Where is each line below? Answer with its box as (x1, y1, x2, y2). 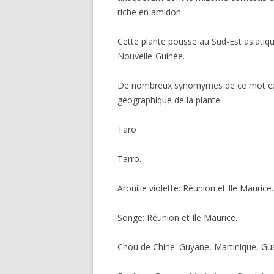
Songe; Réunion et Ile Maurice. (117, 212, 237, 223)
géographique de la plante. (117, 94, 222, 106)
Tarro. (117, 153, 141, 165)
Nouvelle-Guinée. (117, 50, 185, 62)
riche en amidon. (117, 6, 183, 18)
